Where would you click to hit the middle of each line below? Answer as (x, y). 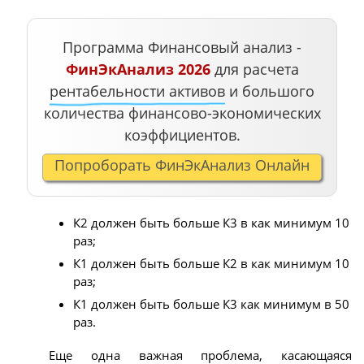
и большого (270, 91)
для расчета (254, 69)
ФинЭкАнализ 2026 (138, 69)
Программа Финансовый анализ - (182, 47)
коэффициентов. (182, 134)
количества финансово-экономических (182, 113)
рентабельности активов (137, 91)
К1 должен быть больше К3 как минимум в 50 (211, 303)
